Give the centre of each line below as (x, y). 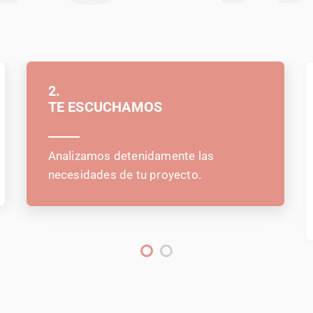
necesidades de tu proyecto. (125, 175)
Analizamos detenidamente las (131, 156)
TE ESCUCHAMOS (105, 107)
